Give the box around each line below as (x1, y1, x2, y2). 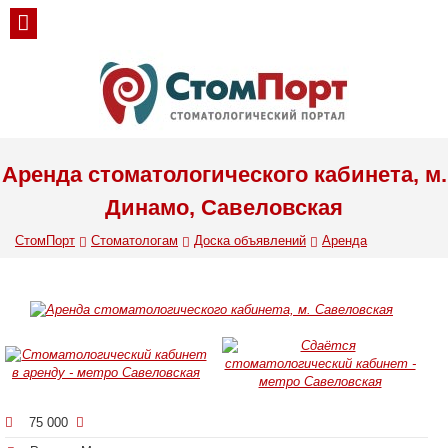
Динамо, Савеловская (105, 195, 343, 220)
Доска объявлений (194, 233, 306, 248)
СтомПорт (15, 233, 75, 248)
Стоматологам (91, 233, 178, 248)
